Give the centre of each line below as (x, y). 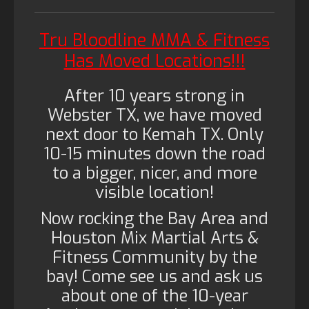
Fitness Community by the (154, 257)
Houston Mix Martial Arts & (154, 238)
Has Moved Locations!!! (154, 61)
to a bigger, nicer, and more (154, 173)
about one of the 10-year (154, 296)
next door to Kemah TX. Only (154, 134)
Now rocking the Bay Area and (154, 219)
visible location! (154, 192)
